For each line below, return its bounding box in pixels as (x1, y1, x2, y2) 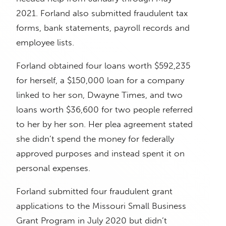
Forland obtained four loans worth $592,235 (16, 61, 190, 71)
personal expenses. (16, 163, 90, 174)
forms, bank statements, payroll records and (16, 23, 190, 33)
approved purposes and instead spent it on (16, 148, 185, 159)
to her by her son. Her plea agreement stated (16, 119, 193, 130)
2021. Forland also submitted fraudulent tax (16, 8, 188, 19)
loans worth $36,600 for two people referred (16, 104, 193, 115)
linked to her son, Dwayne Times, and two (16, 90, 183, 100)
